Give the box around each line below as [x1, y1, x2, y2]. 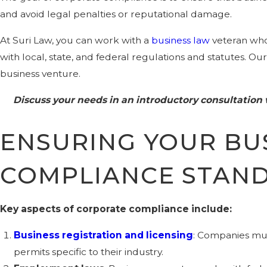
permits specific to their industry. [14, 246, 164, 257]
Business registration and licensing [14, 229, 194, 241]
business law [151, 35, 210, 46]
